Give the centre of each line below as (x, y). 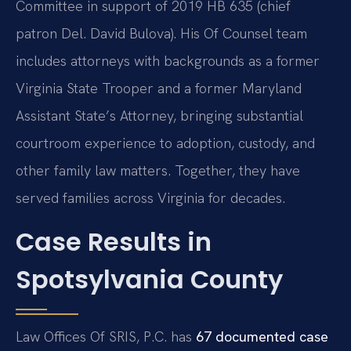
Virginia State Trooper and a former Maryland (159, 89)
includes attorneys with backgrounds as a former (168, 61)
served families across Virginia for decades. (150, 198)
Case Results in (114, 241)
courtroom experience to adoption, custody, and (165, 143)
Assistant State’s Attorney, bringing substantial (159, 116)
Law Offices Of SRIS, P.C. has (106, 336)
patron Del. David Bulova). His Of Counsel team (161, 34)
